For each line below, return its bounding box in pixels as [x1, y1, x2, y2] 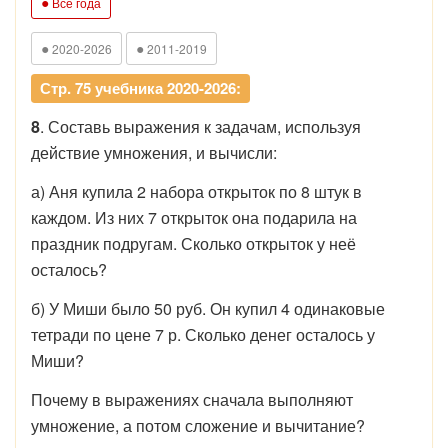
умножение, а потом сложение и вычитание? [31, 413, 365, 437]
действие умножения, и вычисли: [31, 140, 277, 164]
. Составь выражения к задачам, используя [40, 114, 361, 138]
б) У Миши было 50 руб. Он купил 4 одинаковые [31, 296, 385, 320]
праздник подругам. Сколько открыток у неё [31, 231, 356, 255]
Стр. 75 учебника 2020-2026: [40, 76, 241, 99]
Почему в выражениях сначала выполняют [31, 387, 353, 411]
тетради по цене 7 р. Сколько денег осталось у [31, 322, 375, 346]
